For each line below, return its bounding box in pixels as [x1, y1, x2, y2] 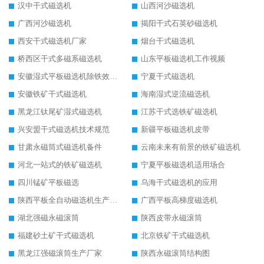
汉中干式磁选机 [18, 1, 71, 11]
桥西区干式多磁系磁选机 [18, 54, 102, 64]
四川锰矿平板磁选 [18, 178, 79, 187]
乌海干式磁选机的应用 [141, 178, 217, 187]
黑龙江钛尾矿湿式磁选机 [18, 107, 102, 117]
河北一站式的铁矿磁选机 [18, 160, 102, 170]
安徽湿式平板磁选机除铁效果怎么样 [110, 72, 117, 81]
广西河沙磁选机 [18, 19, 71, 28]
